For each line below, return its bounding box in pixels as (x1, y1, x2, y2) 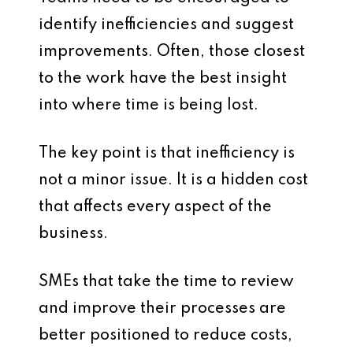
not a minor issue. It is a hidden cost (39, 173, 308, 188)
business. (39, 226, 108, 242)
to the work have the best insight (39, 71, 287, 87)
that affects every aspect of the (39, 199, 272, 215)
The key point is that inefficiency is (39, 146, 295, 162)
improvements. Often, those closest (39, 44, 305, 60)
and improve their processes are (39, 301, 286, 317)
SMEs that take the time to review (39, 274, 294, 290)
